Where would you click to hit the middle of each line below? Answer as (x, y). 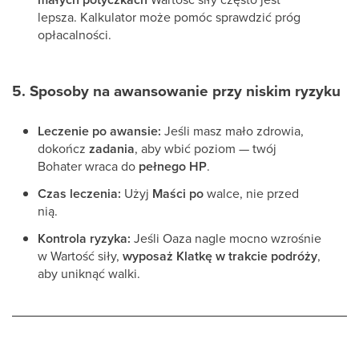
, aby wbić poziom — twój (206, 148)
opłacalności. (76, 34)
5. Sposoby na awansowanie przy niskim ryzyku (176, 91)
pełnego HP (173, 166)
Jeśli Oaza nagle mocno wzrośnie (226, 238)
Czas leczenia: (79, 194)
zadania (112, 149)
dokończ (63, 148)
